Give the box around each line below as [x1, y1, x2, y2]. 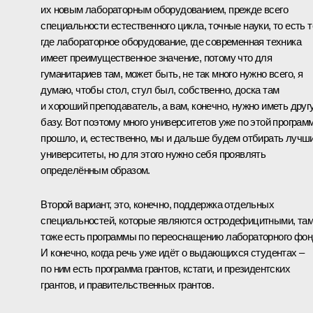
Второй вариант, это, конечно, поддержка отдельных [41, 198, 274, 210]
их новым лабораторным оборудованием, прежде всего [41, 3, 288, 15]
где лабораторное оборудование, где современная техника [41, 35, 301, 48]
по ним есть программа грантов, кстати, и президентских [41, 262, 290, 275]
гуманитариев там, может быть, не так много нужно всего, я [41, 67, 303, 80]
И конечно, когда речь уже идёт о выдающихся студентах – [41, 246, 305, 259]
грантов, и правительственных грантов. [41, 278, 214, 291]
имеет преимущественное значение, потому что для [41, 51, 272, 64]
